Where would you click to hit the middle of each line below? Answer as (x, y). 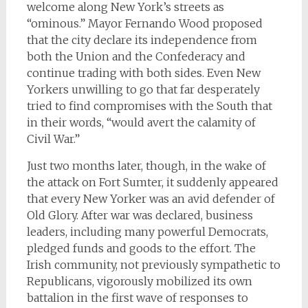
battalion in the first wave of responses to (137, 298)
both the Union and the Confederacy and (136, 56)
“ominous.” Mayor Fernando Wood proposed (144, 23)
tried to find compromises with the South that (149, 106)
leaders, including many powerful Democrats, (147, 232)
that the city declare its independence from (142, 40)
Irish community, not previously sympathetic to (153, 265)
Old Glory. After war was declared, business (140, 215)
